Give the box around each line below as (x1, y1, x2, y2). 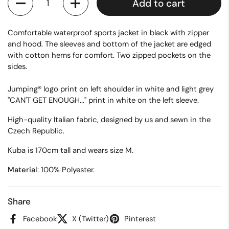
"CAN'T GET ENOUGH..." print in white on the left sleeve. (8, 95, 199, 106)
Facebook (23, 213, 57, 224)
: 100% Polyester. (37, 165, 95, 175)
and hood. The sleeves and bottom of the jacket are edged (8, 39, 211, 50)
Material (8, 165, 37, 175)
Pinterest (124, 213, 156, 224)
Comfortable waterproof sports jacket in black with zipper (8, 28, 209, 38)
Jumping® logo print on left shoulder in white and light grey (8, 84, 214, 95)
